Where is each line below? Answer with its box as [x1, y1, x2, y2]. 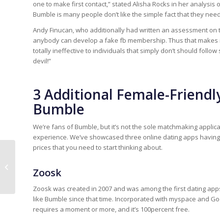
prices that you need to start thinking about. [33, 142, 163, 152]
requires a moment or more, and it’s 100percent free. [33, 204, 190, 214]
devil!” [33, 56, 51, 65]
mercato [17, 167, 42, 176]
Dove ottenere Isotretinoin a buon [17, 157, 118, 166]
